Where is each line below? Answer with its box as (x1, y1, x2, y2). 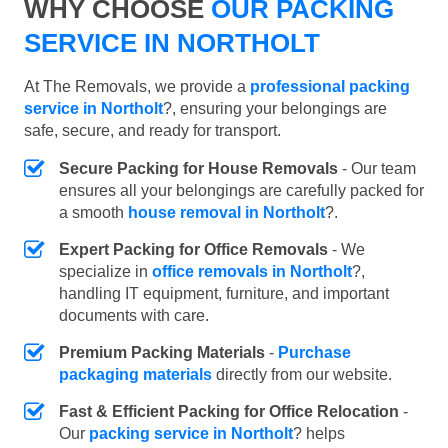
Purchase (278, 343, 351, 361)
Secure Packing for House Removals (59, 159, 338, 177)
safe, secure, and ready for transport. (24, 121, 281, 139)
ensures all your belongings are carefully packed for (59, 181, 424, 199)
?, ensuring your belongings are (163, 99, 387, 117)
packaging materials (59, 365, 212, 383)
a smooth (59, 203, 128, 221)
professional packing (250, 77, 410, 95)
